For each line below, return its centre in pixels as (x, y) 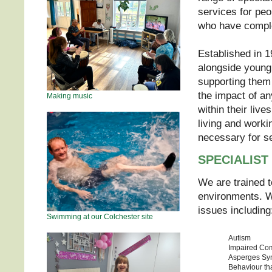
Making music (70, 96)
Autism (240, 238)
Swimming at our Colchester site (100, 216)
